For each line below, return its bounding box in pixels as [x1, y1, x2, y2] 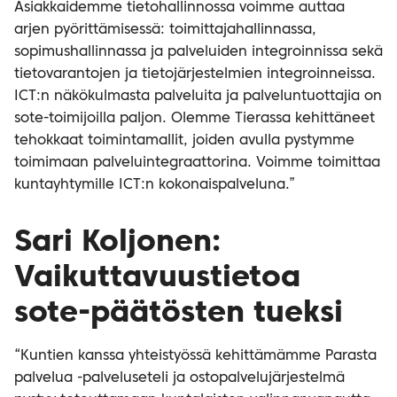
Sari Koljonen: [14, 228, 221, 258]
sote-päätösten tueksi [14, 299, 343, 329]
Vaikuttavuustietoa [14, 263, 300, 293]
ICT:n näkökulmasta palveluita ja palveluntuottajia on [14, 90, 382, 104]
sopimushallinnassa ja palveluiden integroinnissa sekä [14, 45, 383, 59]
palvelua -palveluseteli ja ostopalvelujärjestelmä [14, 371, 345, 385]
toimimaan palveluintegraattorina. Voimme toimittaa [14, 156, 380, 170]
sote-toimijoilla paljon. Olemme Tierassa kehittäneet [14, 112, 375, 126]
